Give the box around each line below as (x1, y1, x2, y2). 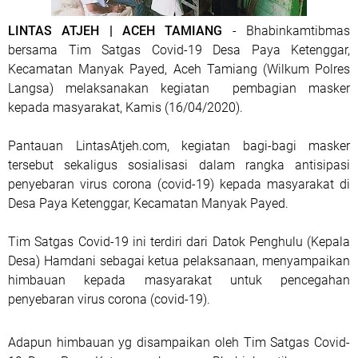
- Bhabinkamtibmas (222, 23, 351, 38)
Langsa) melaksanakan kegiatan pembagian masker (8, 81, 350, 96)
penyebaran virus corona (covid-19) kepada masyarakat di (8, 177, 350, 192)
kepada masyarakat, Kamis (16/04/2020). (8, 100, 243, 115)
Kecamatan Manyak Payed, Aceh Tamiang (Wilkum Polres (8, 62, 350, 77)
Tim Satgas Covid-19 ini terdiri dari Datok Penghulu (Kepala (8, 234, 350, 249)
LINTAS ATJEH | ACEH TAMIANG (8, 23, 223, 38)
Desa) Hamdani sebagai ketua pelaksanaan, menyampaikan (8, 253, 350, 268)
